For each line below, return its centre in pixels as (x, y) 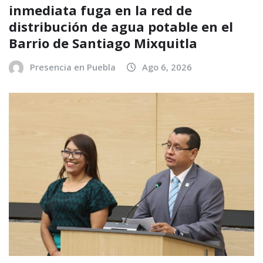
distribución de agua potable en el (121, 26)
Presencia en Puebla (73, 67)
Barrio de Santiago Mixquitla (103, 43)
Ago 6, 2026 (167, 67)
